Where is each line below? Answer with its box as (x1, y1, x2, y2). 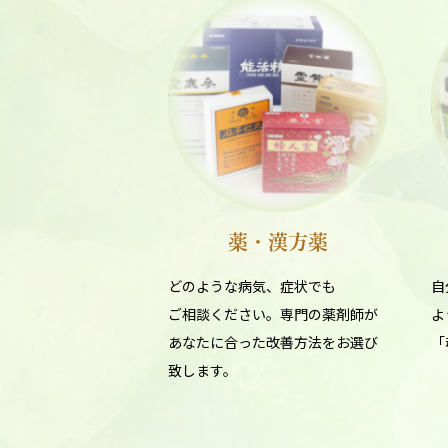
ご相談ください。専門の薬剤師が (168, 304, 378, 324)
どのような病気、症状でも (168, 276, 336, 296)
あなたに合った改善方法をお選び (168, 332, 378, 352)
